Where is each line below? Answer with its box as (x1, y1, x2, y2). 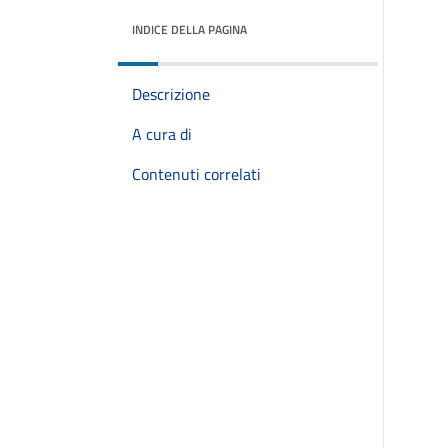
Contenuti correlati (132, 162, 261, 186)
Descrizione (132, 82, 210, 106)
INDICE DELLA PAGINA (132, 20, 247, 39)
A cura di (132, 122, 192, 146)
